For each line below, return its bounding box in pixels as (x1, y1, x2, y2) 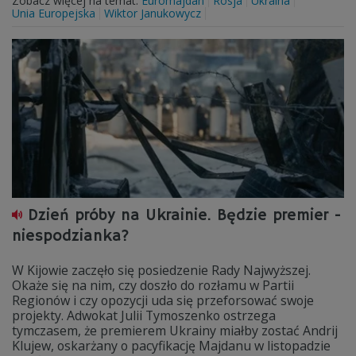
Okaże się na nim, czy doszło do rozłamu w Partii (12, 277, 294, 294)
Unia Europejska (12, 6, 95, 21)
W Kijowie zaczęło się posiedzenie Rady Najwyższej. (12, 261, 311, 279)
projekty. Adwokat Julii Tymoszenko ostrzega (12, 307, 276, 324)
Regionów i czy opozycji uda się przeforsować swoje (12, 292, 314, 309)
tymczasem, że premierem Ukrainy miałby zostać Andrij (12, 322, 338, 339)
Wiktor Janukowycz (104, 6, 201, 21)
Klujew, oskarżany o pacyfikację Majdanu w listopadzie (12, 337, 331, 354)
